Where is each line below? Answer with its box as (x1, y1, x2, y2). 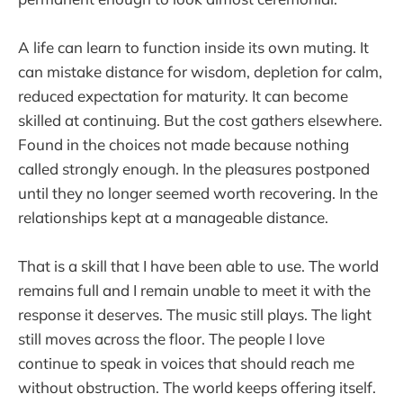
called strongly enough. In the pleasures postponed (18, 158, 370, 178)
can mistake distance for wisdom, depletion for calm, (18, 61, 382, 81)
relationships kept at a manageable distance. (18, 207, 328, 227)
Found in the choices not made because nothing (18, 134, 349, 154)
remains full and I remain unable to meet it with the (18, 280, 371, 300)
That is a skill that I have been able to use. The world (18, 255, 379, 275)
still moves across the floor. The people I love (18, 328, 325, 348)
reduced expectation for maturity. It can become (18, 85, 348, 105)
